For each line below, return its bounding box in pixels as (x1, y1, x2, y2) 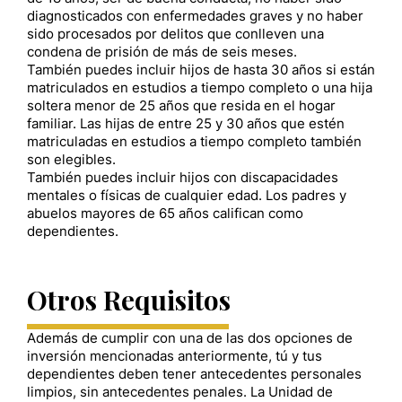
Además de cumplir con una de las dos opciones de (27, 329, 353, 346)
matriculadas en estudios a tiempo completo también (27, 134, 362, 151)
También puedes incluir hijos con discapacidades (27, 170, 338, 187)
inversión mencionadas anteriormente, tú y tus (27, 347, 322, 364)
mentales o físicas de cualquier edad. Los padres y (27, 188, 346, 205)
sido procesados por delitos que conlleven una (27, 26, 324, 43)
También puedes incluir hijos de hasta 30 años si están (27, 62, 375, 79)
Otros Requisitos (27, 282, 231, 318)
